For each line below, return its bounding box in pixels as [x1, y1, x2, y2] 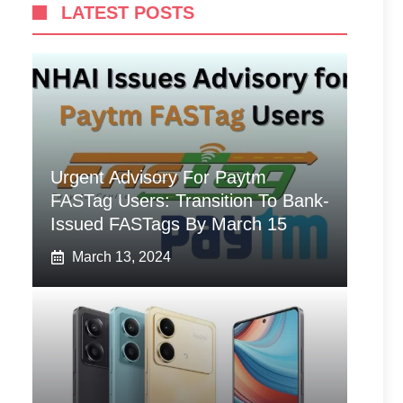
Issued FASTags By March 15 [50, 214, 287, 234]
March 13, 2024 [72, 249, 171, 264]
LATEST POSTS [61, 3, 194, 22]
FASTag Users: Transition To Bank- [50, 191, 329, 210]
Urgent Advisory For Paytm [50, 167, 266, 187]
